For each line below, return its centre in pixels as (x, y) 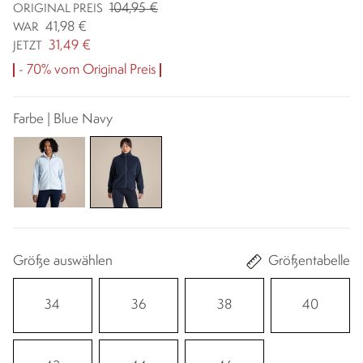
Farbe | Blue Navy (63, 119)
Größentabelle (309, 262)
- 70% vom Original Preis (87, 70)
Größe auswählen (63, 262)
